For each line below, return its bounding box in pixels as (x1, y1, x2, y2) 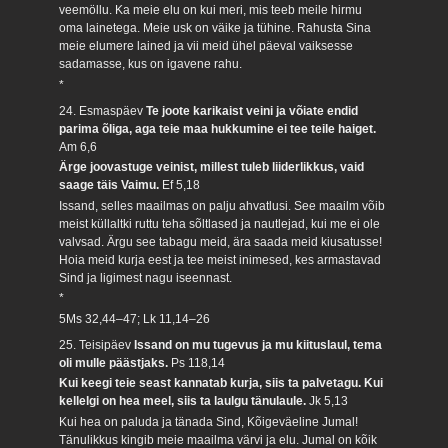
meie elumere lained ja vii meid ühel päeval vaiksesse (59, 39, 354, 54)
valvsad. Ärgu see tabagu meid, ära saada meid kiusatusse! (59, 234, 383, 249)
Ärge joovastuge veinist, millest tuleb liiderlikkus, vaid (59, 160, 365, 175)
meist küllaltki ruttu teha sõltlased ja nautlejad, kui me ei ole (59, 216, 381, 231)
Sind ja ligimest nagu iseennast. (59, 270, 233, 285)
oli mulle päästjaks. (59, 356, 172, 371)
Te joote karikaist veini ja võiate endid (146, 104, 359, 119)
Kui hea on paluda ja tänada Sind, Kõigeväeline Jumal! (59, 414, 359, 429)
